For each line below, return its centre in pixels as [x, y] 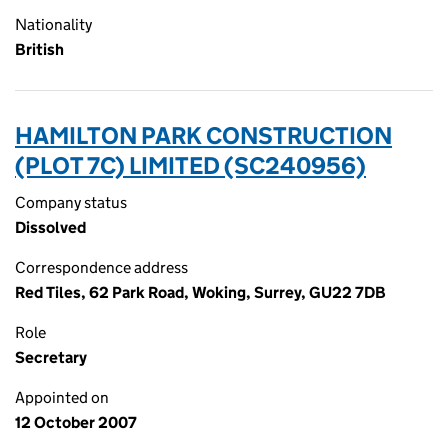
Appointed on [62, 397]
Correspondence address [101, 267]
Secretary [51, 357]
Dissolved [50, 227]
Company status [71, 202]
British [39, 49]
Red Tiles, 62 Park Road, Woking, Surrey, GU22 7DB [200, 292]
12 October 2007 [76, 422]
